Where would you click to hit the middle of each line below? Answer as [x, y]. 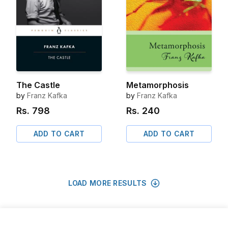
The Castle [38, 85]
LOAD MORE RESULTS [107, 183]
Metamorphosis [158, 85]
